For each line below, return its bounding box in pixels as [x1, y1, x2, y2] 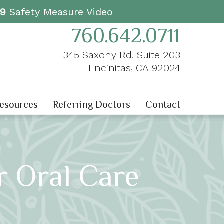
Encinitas [88, 62, 131, 74]
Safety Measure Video [5, 6, 113, 18]
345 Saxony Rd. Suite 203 [62, 49, 180, 61]
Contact [145, 99, 180, 110]
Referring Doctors [53, 99, 130, 110]
